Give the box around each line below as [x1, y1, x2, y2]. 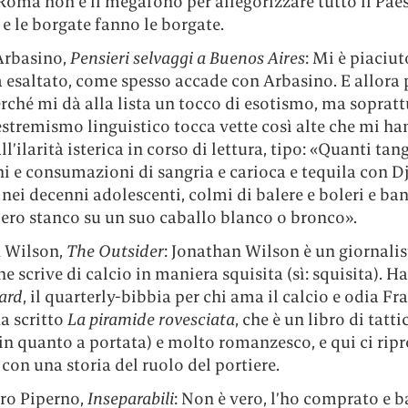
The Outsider [66, 240, 164, 262]
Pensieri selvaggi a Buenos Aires [69, 47, 305, 69]
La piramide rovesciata [66, 309, 235, 331]
